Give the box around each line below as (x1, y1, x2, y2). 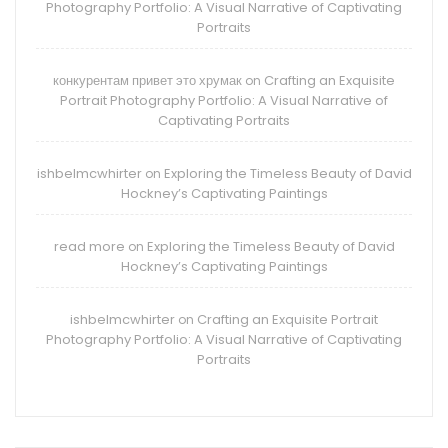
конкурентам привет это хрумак (53, 71, 242, 91)
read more (53, 237, 125, 257)
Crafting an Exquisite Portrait (197, 310, 378, 330)
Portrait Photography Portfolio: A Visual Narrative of (60, 91, 388, 111)
